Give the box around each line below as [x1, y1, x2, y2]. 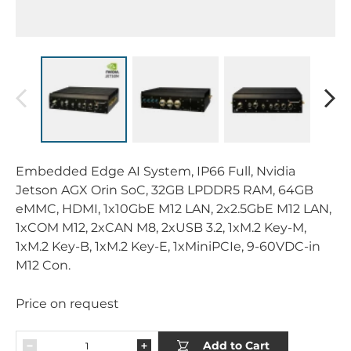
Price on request [16, 295, 119, 311]
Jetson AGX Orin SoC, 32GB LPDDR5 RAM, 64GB [16, 182, 313, 197]
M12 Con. [16, 257, 71, 273]
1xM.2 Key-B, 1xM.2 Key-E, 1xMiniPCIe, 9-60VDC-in [16, 238, 320, 254]
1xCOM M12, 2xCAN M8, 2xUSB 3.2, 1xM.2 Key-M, [16, 219, 306, 235]
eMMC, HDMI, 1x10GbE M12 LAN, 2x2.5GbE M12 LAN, [16, 201, 331, 216]
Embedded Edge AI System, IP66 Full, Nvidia [16, 163, 295, 179]
